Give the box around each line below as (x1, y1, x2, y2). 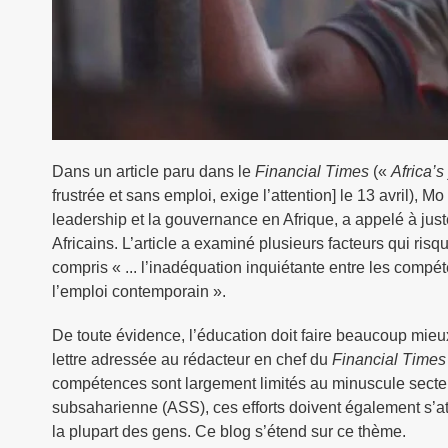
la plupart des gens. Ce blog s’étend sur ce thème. (52, 423, 406, 441)
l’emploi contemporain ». (52, 283, 226, 301)
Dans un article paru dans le (52, 163, 255, 181)
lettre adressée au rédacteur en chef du (52, 351, 332, 369)
